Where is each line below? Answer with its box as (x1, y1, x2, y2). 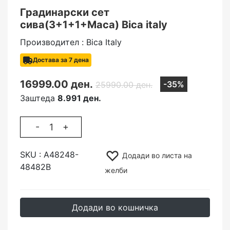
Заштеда (20, 93, 57, 103)
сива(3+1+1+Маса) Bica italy (20, 18, 167, 31)
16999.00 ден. (20, 78, 93, 90)
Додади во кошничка (72, 202, 158, 213)
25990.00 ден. (95, 80, 152, 90)
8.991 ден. (57, 93, 101, 103)
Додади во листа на (120, 150, 193, 160)
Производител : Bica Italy (20, 37, 122, 47)
